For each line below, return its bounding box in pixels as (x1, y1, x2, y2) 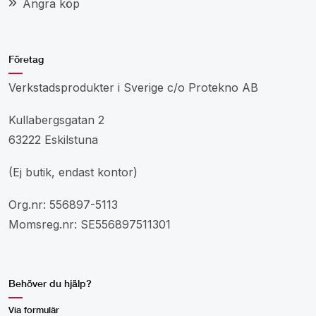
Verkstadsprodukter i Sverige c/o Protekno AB (8, 80, 258, 95)
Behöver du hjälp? (8, 277, 92, 290)
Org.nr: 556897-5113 (8, 197, 118, 212)
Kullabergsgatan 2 (8, 113, 104, 128)
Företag (8, 53, 44, 66)
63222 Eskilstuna (8, 133, 98, 147)
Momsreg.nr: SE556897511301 (8, 217, 171, 232)
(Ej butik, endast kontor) (8, 165, 138, 180)
